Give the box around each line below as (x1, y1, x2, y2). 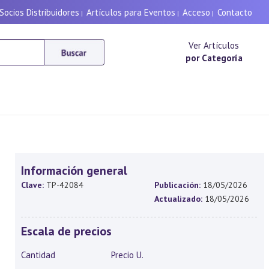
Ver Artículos (189, 40, 240, 51)
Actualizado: (154, 193, 203, 204)
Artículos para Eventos (86, 7, 175, 18)
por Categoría (185, 52, 243, 64)
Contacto (217, 7, 252, 18)
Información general (20, 163, 127, 178)
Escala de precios (20, 223, 112, 239)
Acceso (183, 7, 210, 18)
